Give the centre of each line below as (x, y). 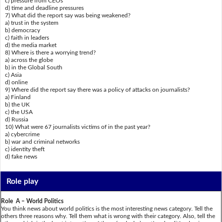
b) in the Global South (33, 68)
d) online (16, 83)
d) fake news (21, 157)
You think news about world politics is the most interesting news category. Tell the (107, 208)
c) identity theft (25, 149)
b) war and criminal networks (42, 142)
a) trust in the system (31, 23)
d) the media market (30, 45)
